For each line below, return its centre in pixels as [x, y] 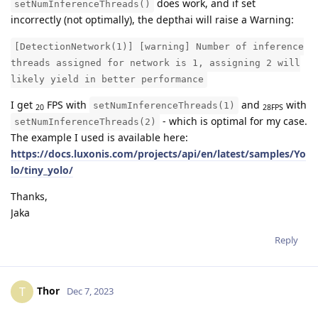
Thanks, [29, 196]
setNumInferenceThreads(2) [85, 121]
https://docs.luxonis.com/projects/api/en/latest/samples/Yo [158, 153]
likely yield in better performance [107, 79]
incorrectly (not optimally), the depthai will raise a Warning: [152, 19]
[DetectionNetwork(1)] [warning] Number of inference [159, 46]
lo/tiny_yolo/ [42, 170]
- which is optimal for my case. [234, 121]
